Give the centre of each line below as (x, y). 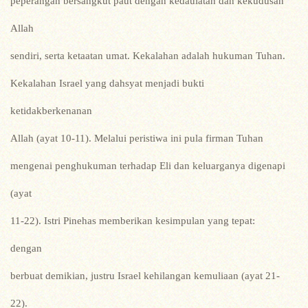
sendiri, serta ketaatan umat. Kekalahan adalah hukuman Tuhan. (148, 56)
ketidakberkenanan (51, 111)
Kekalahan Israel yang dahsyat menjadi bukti (107, 83)
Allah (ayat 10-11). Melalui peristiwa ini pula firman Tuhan (137, 138)
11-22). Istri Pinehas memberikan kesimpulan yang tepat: (133, 221)
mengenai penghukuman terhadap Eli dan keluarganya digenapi (148, 166)
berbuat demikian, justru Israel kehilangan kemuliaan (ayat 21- (145, 276)
